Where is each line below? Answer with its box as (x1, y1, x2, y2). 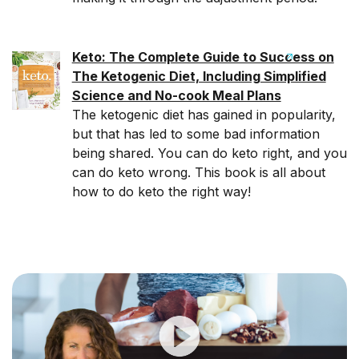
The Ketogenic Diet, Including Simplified (71, 68, 326, 84)
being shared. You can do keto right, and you (71, 145, 347, 161)
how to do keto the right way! (71, 184, 251, 200)
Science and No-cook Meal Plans (71, 87, 281, 103)
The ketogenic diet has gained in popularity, (71, 107, 336, 123)
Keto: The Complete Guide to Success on (71, 49, 334, 65)
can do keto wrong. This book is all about (71, 164, 325, 180)
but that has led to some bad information (71, 126, 320, 142)
